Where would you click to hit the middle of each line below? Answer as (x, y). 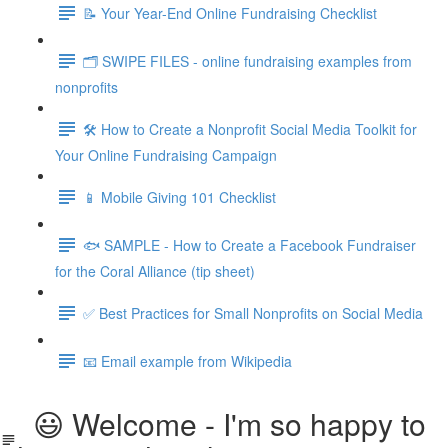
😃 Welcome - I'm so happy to (221, 423)
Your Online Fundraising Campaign (166, 155)
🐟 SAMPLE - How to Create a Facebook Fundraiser (249, 244)
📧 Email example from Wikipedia (187, 360)
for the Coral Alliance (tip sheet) (155, 271)
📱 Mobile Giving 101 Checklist (179, 196)
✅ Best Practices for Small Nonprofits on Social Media (253, 312)
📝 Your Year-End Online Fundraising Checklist (230, 12)
